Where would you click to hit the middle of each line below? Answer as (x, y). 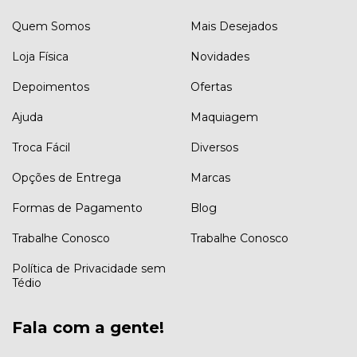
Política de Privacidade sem (89, 269)
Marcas (210, 178)
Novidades (220, 57)
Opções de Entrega (67, 178)
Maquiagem (224, 118)
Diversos (214, 148)
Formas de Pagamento (77, 208)
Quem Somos (51, 27)
